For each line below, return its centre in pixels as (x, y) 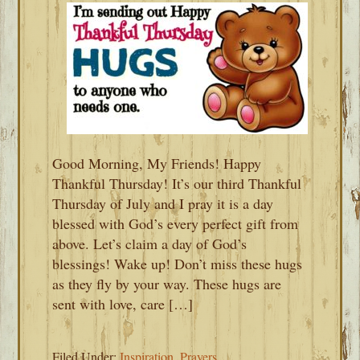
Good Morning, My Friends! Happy (157, 163)
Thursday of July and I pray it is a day (163, 203)
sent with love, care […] (123, 304)
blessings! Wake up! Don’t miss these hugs (178, 264)
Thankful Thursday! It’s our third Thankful (177, 183)
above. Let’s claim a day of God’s (150, 243)
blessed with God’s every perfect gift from (176, 223)
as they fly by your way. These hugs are (167, 284)
